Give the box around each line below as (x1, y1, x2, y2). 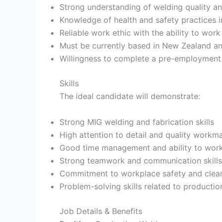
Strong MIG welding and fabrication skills (59, 116, 214, 127)
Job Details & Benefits (59, 206, 142, 216)
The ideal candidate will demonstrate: (59, 91, 200, 101)
